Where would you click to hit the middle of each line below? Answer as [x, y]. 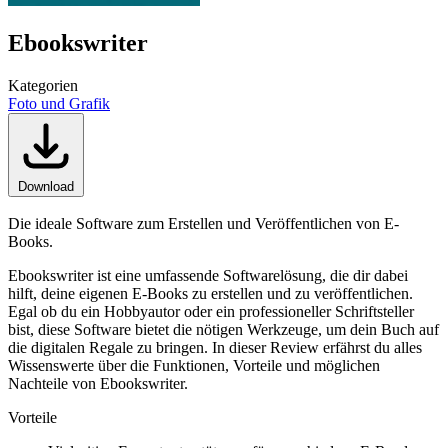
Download [46, 186]
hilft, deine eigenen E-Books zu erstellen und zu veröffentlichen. [210, 293]
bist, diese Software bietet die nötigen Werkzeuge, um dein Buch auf [223, 329]
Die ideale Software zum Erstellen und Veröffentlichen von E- [203, 223]
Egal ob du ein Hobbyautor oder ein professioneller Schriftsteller [211, 311]
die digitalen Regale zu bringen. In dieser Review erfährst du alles [215, 347]
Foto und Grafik [59, 103]
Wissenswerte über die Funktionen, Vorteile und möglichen [194, 365]
